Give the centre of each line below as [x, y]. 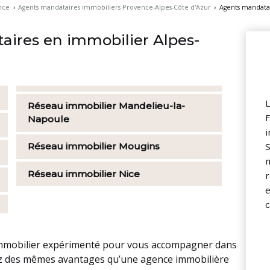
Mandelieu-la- [152, 106]
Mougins [140, 146]
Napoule [49, 119]
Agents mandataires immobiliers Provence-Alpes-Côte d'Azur [115, 7]
